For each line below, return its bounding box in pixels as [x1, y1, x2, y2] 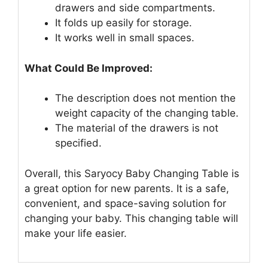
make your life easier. [25, 227, 127, 239]
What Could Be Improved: [25, 62, 153, 74]
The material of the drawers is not [55, 122, 218, 135]
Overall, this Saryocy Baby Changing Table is [25, 167, 239, 179]
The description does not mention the [55, 92, 236, 105]
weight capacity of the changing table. [55, 107, 239, 120]
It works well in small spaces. [55, 32, 194, 44]
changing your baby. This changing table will [25, 212, 238, 224]
